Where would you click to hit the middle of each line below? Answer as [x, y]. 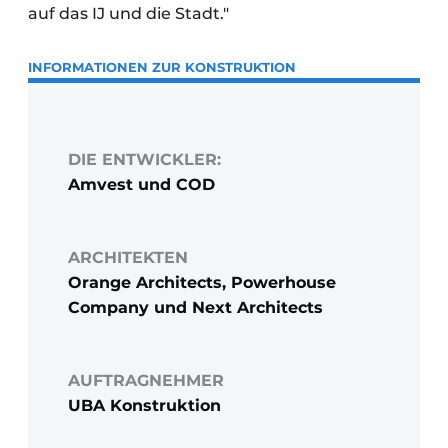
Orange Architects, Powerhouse [202, 282]
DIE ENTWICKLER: [144, 159]
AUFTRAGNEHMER [146, 380]
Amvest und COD [141, 184]
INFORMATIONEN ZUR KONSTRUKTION [162, 66]
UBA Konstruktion [144, 405]
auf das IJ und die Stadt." [130, 13]
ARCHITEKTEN [128, 257]
